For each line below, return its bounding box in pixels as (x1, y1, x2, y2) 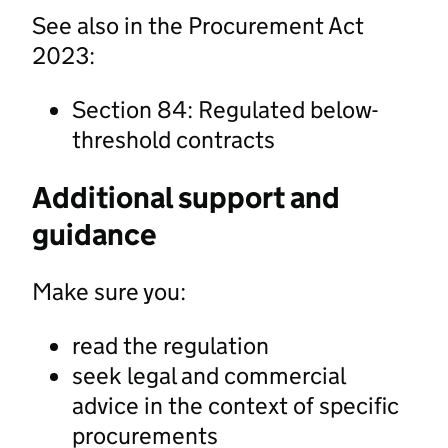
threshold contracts (72, 124, 275, 154)
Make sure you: (32, 276, 186, 306)
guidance (32, 215, 157, 253)
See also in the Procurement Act (32, 10, 364, 40)
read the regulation (72, 330, 269, 360)
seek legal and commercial (72, 360, 345, 390)
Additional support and (32, 178, 340, 216)
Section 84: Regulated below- (72, 94, 378, 124)
